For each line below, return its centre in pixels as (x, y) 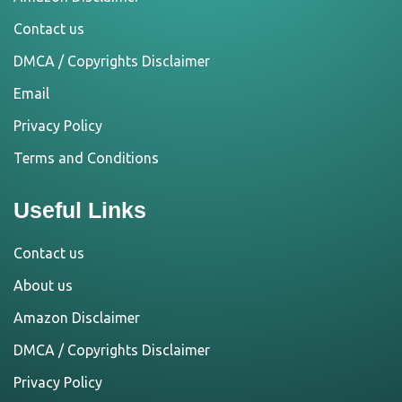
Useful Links (80, 210)
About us (43, 285)
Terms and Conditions (86, 157)
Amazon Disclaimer (77, 317)
